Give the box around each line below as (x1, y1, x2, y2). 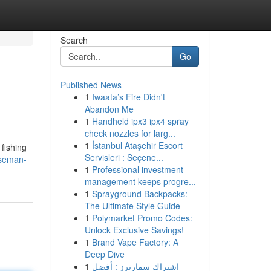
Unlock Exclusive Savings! (84, 224, 184, 236)
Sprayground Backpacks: (91, 188, 188, 200)
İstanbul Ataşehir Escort (91, 139, 183, 151)
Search (60, 34, 88, 46)
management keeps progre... (84, 175, 196, 188)
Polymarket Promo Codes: (91, 212, 192, 224)
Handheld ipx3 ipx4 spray (91, 115, 189, 127)
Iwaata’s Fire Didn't (91, 91, 165, 103)
